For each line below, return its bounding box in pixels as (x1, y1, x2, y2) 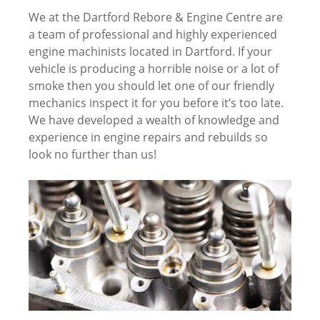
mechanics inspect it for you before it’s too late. (29, 94, 284, 111)
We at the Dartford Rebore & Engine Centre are (29, 9, 283, 25)
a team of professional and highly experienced (29, 26, 277, 42)
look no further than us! (29, 146, 156, 162)
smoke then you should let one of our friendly (29, 77, 274, 94)
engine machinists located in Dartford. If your (29, 43, 272, 59)
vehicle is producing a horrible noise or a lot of (29, 60, 279, 76)
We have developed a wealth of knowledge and (29, 111, 279, 128)
